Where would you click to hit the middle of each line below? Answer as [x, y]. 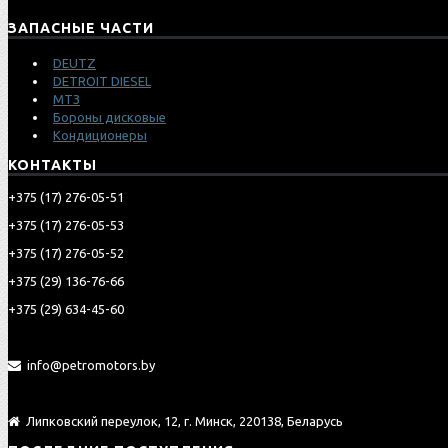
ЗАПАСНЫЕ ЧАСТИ [81, 27]
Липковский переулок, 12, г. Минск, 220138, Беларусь [183, 420]
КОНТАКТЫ [52, 164]
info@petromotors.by [89, 364]
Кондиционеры [100, 134]
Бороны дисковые [109, 116]
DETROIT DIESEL [102, 80]
